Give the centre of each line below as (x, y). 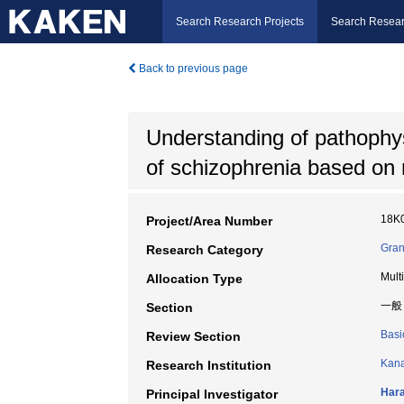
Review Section (193, 336)
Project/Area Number (209, 221)
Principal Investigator (212, 394)
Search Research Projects (240, 22)
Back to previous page (192, 69)
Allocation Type (194, 279)
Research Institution (209, 365)
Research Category (205, 250)
